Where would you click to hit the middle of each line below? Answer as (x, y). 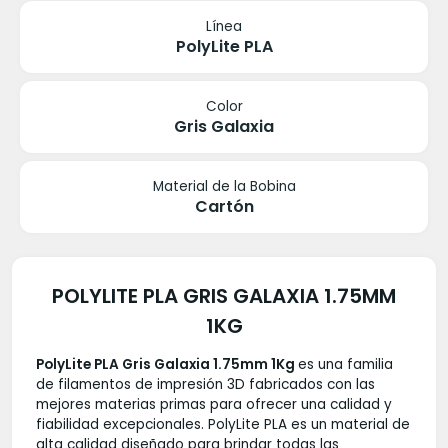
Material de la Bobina (224, 187)
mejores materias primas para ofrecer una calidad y (214, 404)
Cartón (224, 207)
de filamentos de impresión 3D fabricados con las (205, 384)
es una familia (345, 364)
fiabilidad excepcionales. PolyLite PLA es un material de (223, 424)
